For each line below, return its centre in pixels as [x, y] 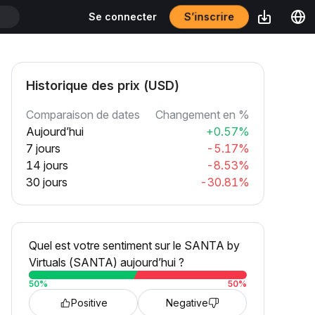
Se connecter [123, 17]
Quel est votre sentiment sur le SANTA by [134, 245]
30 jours [47, 182]
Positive [89, 303]
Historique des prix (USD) [103, 85]
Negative [187, 303]
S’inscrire [209, 17]
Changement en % [202, 115]
